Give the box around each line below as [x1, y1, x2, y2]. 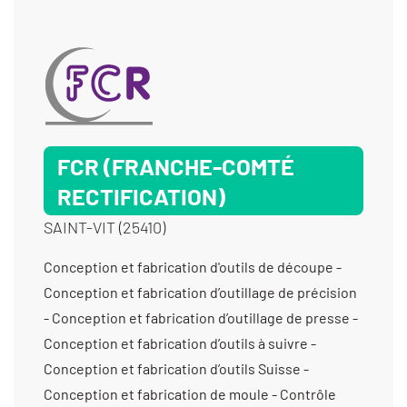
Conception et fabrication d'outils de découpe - [44, 258, 342, 275]
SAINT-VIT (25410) [44, 217, 165, 237]
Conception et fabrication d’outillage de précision [44, 283, 357, 301]
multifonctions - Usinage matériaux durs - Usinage [44, 25, 362, 43]
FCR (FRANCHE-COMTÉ [57, 152, 294, 180]
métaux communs [44, 51, 157, 68]
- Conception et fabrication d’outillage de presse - [44, 309, 358, 326]
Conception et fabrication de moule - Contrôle [44, 385, 336, 402]
